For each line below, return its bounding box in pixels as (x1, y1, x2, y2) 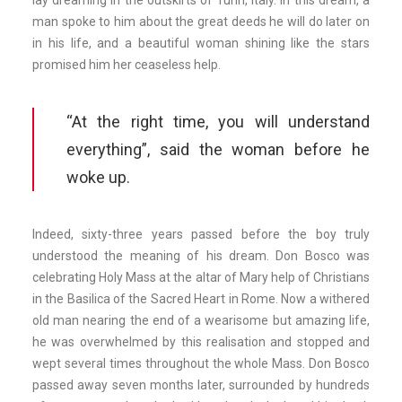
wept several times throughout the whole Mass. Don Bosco (32, 356, 370, 371)
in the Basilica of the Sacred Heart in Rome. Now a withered (32, 292, 370, 306)
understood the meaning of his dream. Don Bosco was (32, 249, 370, 263)
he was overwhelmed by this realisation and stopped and (32, 335, 370, 349)
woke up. (66, 168, 130, 187)
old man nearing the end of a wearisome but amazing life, (32, 313, 370, 328)
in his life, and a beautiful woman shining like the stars (32, 36, 370, 50)
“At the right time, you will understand (66, 112, 370, 131)
